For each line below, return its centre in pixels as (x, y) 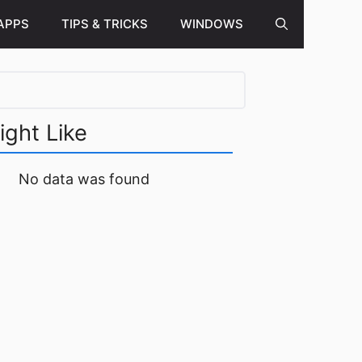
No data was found (84, 179)
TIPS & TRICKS (105, 24)
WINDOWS (212, 24)
